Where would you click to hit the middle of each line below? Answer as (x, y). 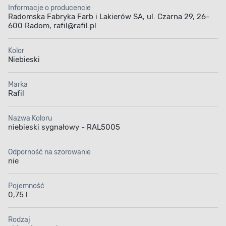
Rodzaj (19, 220)
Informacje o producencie (49, 8)
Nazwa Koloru (30, 119)
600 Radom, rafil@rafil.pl (52, 26)
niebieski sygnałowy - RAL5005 (64, 127)
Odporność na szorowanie (49, 152)
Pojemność (26, 186)
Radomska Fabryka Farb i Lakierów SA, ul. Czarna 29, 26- (109, 17)
